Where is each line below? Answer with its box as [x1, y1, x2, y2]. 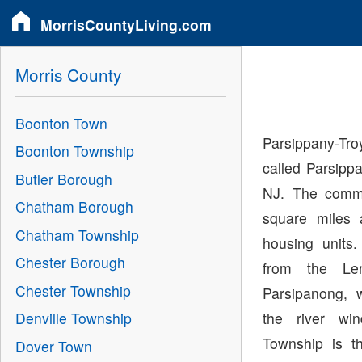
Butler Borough [15, 168, 112, 189]
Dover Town [15, 335, 92, 356]
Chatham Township [15, 224, 139, 245]
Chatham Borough [15, 196, 133, 217]
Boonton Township [15, 141, 134, 162]
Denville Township [15, 308, 132, 329]
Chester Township [15, 280, 131, 301]
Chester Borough [15, 252, 125, 273]
